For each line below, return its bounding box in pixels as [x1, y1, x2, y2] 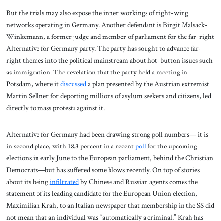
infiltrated [49, 177, 79, 187]
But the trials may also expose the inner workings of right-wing [6, 8, 188, 18]
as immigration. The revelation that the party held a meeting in [6, 67, 187, 77]
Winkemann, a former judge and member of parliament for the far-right [6, 32, 214, 42]
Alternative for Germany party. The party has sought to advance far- [6, 43, 202, 54]
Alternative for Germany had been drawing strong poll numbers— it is [6, 129, 208, 140]
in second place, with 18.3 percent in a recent [6, 141, 135, 151]
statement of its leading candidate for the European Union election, [6, 188, 197, 199]
